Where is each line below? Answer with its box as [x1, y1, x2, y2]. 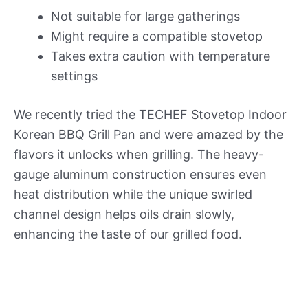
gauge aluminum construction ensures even [14, 166, 267, 181]
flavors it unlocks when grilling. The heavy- [14, 146, 264, 162]
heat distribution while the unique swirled [14, 186, 252, 201]
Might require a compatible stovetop [51, 28, 263, 43]
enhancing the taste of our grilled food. [14, 226, 242, 241]
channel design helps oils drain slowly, [14, 206, 234, 221]
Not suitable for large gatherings [51, 8, 240, 23]
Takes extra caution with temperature [51, 48, 270, 63]
